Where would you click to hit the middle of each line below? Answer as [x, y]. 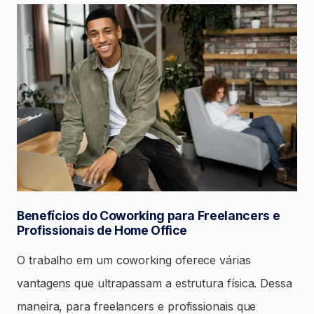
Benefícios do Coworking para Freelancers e [149, 215]
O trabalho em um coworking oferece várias [134, 260]
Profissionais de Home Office [102, 230]
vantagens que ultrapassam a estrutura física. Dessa [155, 283]
